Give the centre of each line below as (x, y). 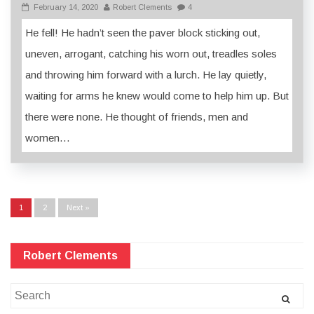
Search (27, 288)
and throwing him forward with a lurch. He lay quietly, (146, 75)
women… (48, 138)
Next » (78, 208)
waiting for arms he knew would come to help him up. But (157, 96)
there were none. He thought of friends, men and (137, 117)
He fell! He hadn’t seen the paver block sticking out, (143, 33)
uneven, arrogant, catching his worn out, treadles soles (151, 54)
